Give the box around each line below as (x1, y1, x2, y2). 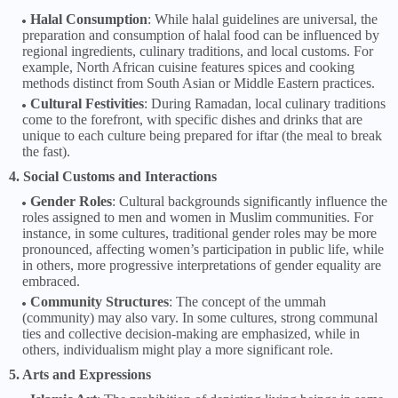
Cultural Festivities (30, 96, 144, 112)
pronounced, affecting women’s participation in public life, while (22, 242, 384, 258)
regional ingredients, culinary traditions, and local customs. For (22, 44, 373, 60)
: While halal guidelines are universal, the (147, 12, 378, 28)
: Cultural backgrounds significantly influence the (112, 194, 387, 210)
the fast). (22, 144, 70, 160)
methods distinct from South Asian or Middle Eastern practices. (22, 76, 375, 92)
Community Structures (30, 294, 169, 310)
